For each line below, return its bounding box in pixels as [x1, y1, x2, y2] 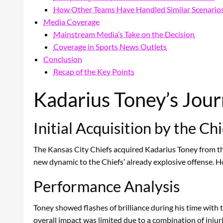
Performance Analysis [33, 176, 180, 196]
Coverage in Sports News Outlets [53, 41, 167, 51]
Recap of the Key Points [53, 66, 134, 76]
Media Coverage [43, 16, 100, 26]
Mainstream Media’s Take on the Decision [53, 29, 195, 39]
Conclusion [43, 54, 82, 64]
